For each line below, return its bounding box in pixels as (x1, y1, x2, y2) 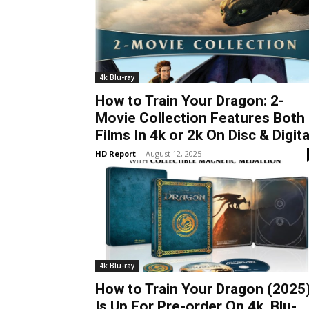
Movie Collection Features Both (95, 109, 305, 126)
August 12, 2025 (146, 148, 201, 159)
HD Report (95, 148, 136, 159)
